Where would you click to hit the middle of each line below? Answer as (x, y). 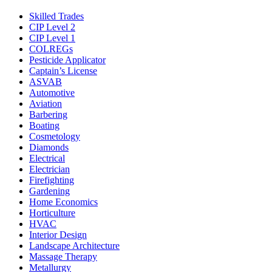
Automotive (52, 92)
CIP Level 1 (52, 38)
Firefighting (52, 180)
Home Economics (63, 202)
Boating (44, 125)
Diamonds (49, 147)
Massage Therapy (63, 256)
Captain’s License (63, 70)
